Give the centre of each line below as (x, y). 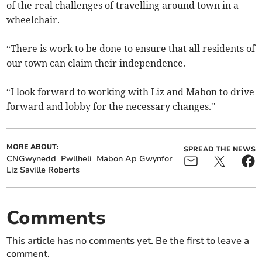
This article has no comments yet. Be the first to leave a (128, 241)
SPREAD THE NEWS (219, 149)
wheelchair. (33, 20)
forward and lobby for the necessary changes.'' (111, 106)
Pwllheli (77, 158)
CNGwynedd (32, 158)
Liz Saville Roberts (43, 170)
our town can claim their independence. (96, 63)
